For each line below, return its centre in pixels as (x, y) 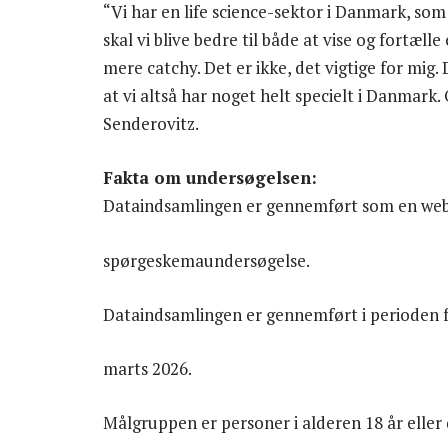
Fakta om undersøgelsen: (210, 178)
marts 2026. (147, 368)
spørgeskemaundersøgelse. (206, 260)
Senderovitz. (151, 124)
